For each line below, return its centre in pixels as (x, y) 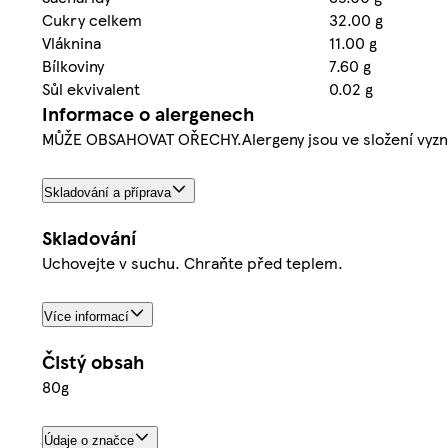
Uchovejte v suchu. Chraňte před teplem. (192, 262)
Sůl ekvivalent (91, 88)
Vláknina (71, 42)
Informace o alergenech (148, 113)
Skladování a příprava (107, 192)
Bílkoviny (73, 65)
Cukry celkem (92, 19)
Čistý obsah (93, 361)
